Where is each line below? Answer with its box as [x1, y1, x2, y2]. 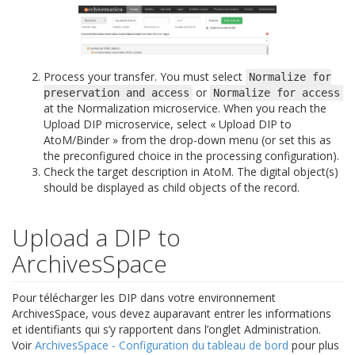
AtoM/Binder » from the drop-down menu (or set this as [44, 132, 331, 147]
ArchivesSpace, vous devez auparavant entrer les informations [12, 305, 331, 321]
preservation [44, 86, 120, 99]
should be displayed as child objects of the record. [44, 179, 300, 195]
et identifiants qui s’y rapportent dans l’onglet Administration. [12, 321, 321, 337]
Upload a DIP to [12, 220, 181, 254]
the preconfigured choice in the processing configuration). [44, 147, 339, 163]
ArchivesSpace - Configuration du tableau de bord [35, 337, 288, 353]
